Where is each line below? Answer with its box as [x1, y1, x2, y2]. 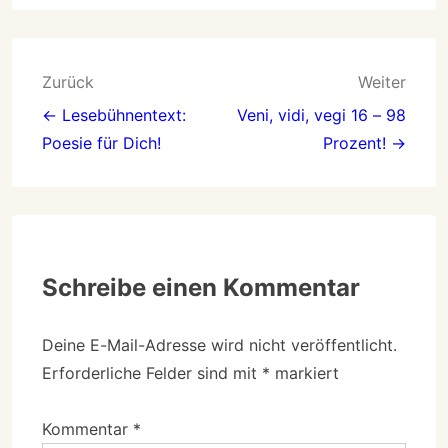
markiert [270, 362, 339, 383]
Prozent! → [323, 132, 406, 153]
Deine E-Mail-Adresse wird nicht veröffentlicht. [42, 334, 397, 355]
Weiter [358, 71, 406, 92]
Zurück [42, 71, 94, 92]
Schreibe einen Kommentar [42, 272, 360, 302]
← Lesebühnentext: [42, 104, 186, 125]
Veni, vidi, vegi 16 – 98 [237, 104, 406, 125]
